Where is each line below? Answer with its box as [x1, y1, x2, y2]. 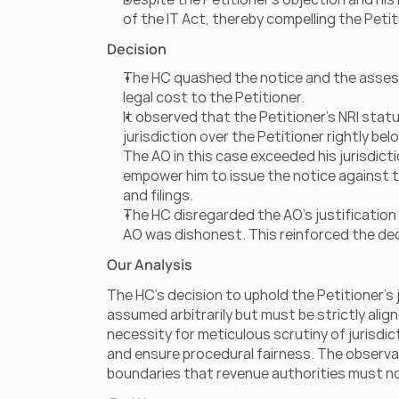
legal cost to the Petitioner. [123, 87, 305, 107]
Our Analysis [107, 255, 192, 274]
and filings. [123, 185, 193, 205]
